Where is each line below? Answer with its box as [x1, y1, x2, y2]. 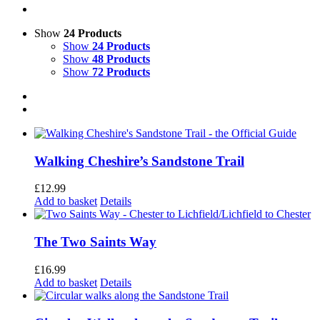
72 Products [92, 66, 150, 78]
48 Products [92, 53, 150, 65]
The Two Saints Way [34, 234, 156, 250]
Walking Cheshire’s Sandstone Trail [34, 153, 244, 169]
